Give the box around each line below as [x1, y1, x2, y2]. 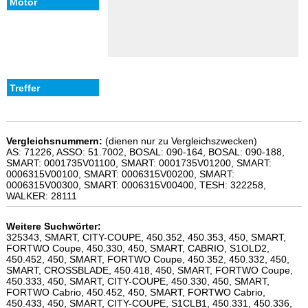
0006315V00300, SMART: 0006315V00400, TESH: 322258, [5, 179, 266, 190]
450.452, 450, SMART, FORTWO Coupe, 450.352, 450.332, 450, [5, 253, 289, 265]
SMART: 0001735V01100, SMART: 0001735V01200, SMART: [5, 157, 272, 168]
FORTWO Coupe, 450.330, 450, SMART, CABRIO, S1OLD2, [5, 242, 269, 254]
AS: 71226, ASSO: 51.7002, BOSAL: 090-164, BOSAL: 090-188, [5, 146, 285, 157]
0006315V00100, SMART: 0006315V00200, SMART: [5, 168, 234, 179]
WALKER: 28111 [5, 190, 77, 201]
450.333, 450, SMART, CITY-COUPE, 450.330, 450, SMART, [5, 275, 269, 287]
